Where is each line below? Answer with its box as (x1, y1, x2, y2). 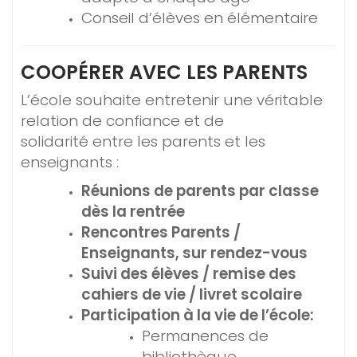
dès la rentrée (81, 201, 185, 222)
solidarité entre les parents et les (21, 131, 265, 152)
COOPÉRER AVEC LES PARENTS (21, 59, 308, 85)
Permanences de (142, 325, 269, 347)
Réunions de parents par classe (81, 180, 319, 202)
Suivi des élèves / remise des (81, 263, 296, 284)
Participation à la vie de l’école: (81, 304, 314, 326)
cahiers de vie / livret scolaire (81, 284, 302, 305)
